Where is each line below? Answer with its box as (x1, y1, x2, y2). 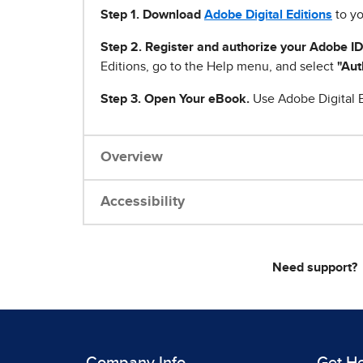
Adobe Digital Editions (204, 8, 332, 22)
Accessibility (100, 194, 185, 210)
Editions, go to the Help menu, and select (100, 60, 337, 74)
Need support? (271, 261, 357, 275)
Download (139, 8, 204, 22)
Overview (100, 150, 163, 165)
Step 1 (100, 8, 136, 22)
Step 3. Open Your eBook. (100, 92, 250, 106)
